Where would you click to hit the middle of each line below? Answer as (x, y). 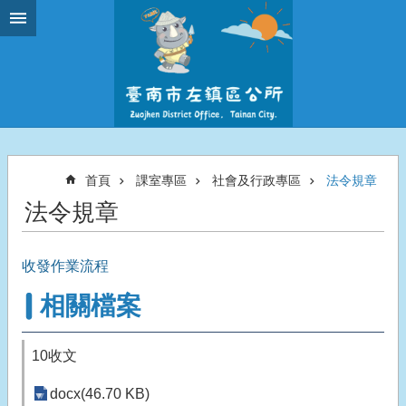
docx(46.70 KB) (100, 394)
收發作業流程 (65, 266)
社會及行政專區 (256, 180)
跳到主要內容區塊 (67, 18)
